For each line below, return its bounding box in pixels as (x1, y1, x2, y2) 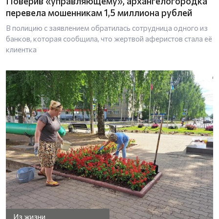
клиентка (6, 44, 37, 54)
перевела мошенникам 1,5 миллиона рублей (6, 6, 192, 18)
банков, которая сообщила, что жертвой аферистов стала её (6, 34, 212, 43)
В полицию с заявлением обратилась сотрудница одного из (6, 23, 208, 32)
